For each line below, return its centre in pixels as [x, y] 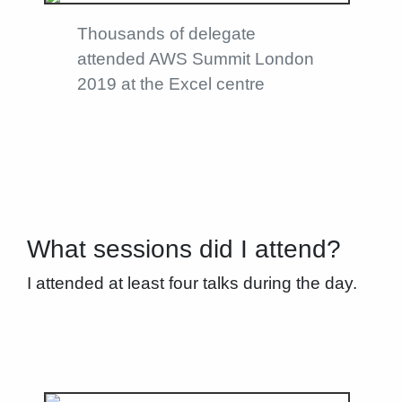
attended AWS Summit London [195, 59]
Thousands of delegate [166, 34]
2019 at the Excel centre [170, 84]
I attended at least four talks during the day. [192, 284]
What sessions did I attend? [184, 249]
